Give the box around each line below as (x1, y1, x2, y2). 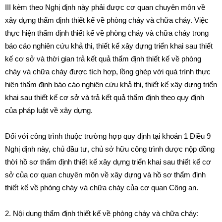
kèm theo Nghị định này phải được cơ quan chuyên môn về (13, 3, 205, 11)
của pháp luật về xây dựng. (5, 106, 93, 114)
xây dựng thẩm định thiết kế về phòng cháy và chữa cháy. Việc (5, 16, 209, 24)
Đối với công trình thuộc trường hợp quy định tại (5, 132, 162, 140)
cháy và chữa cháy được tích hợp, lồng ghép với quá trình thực (5, 67, 211, 76)
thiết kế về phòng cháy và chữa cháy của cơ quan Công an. (5, 183, 198, 192)
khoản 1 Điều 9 (162, 132, 211, 140)
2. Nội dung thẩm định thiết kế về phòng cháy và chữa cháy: (5, 209, 199, 218)
